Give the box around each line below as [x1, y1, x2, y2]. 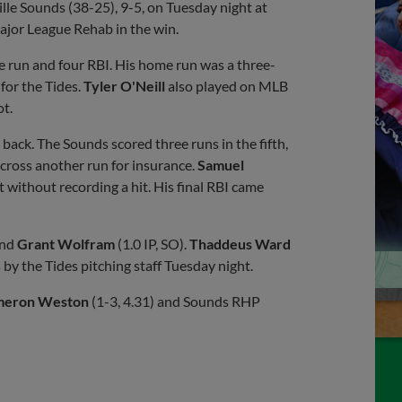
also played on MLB [165, 76, 288, 94]
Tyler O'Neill [83, 76, 165, 94]
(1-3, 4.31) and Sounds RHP [89, 292, 260, 310]
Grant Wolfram [17, 234, 115, 252]
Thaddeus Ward [189, 234, 291, 252]
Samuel [197, 155, 244, 173]
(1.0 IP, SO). [115, 234, 189, 252]
